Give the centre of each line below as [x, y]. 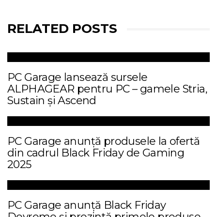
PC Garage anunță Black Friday [87, 205]
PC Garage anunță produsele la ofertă [104, 141]
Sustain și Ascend [52, 101]
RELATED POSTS [62, 29]
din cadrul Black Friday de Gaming [96, 153]
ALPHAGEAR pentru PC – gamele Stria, [107, 89]
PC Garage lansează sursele [77, 77]
